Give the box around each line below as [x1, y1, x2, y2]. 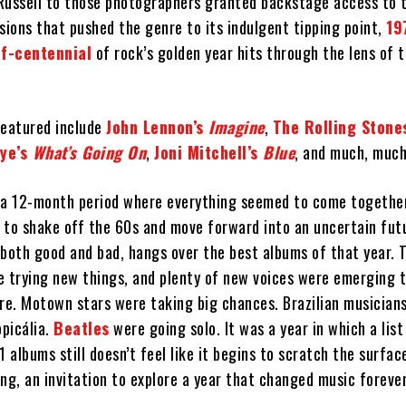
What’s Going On [32, 140, 147, 165]
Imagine [208, 115, 265, 140]
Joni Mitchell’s [154, 140, 264, 165]
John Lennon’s [106, 115, 209, 140]
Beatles [53, 316, 110, 341]
